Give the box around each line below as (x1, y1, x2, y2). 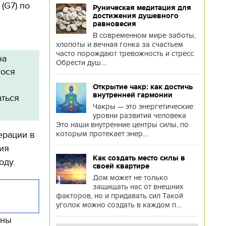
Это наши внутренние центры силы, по (55, 120, 189, 129)
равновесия (92, 20, 136, 28)
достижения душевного (92, 12, 179, 20)
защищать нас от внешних (92, 182, 183, 191)
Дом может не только (92, 173, 168, 182)
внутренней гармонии (92, 91, 173, 99)
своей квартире (92, 162, 149, 170)
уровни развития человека (92, 111, 186, 120)
